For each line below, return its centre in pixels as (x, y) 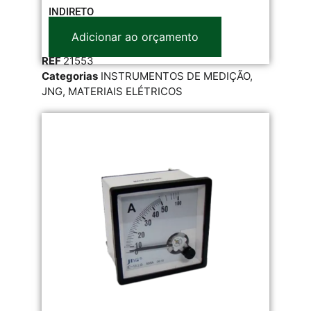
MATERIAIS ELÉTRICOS (125, 91)
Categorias (70, 76)
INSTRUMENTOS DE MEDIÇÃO (175, 76)
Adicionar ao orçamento (135, 36)
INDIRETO (71, 11)
